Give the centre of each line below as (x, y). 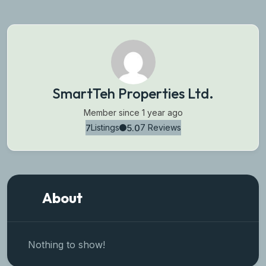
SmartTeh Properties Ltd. (133, 94)
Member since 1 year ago (133, 113)
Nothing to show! (66, 245)
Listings (105, 128)
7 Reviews (160, 128)
